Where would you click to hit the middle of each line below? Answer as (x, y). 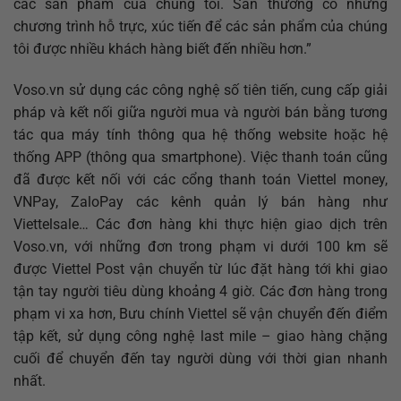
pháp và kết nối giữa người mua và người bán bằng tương (200, 112)
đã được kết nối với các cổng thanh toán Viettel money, (200, 179)
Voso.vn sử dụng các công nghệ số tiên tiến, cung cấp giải (200, 90)
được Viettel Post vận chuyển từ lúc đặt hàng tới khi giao (200, 269)
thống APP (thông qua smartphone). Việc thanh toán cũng (200, 157)
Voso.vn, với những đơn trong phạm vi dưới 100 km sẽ (200, 246)
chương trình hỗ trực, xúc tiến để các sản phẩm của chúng (200, 26)
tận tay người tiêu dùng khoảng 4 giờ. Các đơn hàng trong (200, 291)
